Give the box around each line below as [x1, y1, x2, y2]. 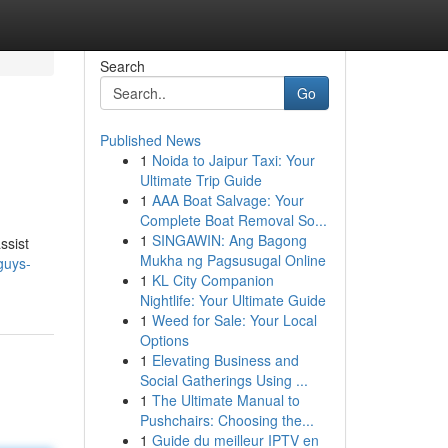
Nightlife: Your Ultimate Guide [139, 290, 326, 310]
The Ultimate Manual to [151, 390, 300, 410]
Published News [99, 130, 201, 150]
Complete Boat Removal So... [139, 210, 327, 230]
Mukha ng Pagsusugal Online [139, 250, 326, 270]
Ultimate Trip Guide [139, 170, 262, 190]
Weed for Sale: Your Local [151, 310, 317, 330]
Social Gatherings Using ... [139, 370, 308, 390]
